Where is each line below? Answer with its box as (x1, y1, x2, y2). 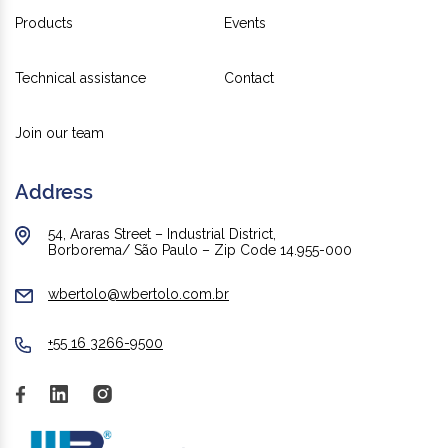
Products (15, 15, 73, 32)
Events (224, 15, 266, 32)
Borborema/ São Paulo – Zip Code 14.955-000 (48, 242, 352, 259)
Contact (224, 70, 274, 87)
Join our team (15, 125, 104, 142)
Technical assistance (15, 70, 146, 87)
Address (15, 180, 93, 205)
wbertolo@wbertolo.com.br (48, 286, 229, 303)
